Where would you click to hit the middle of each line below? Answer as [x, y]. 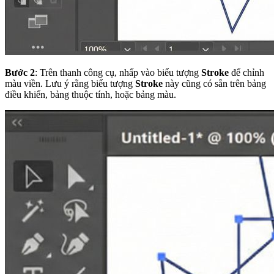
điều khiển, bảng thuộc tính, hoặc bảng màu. [91, 94]
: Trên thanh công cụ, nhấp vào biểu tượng [118, 72]
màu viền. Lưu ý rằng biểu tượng [70, 83]
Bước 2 [20, 72]
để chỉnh [246, 72]
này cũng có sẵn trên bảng [214, 83]
